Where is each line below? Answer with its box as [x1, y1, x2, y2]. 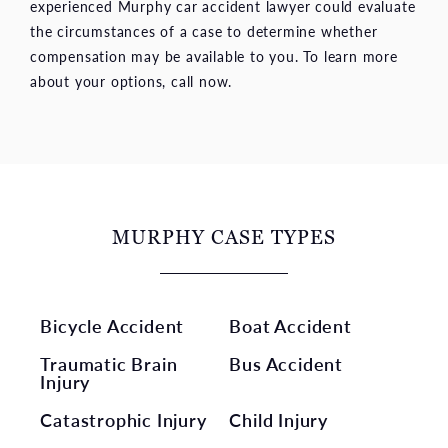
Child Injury [229, 406, 329, 432]
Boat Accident [229, 312, 352, 338]
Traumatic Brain [40, 350, 178, 376]
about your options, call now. [30, 70, 233, 91]
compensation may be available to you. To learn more [30, 45, 398, 66]
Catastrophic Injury [40, 406, 207, 432]
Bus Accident [229, 350, 344, 376]
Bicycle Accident [40, 312, 185, 338]
